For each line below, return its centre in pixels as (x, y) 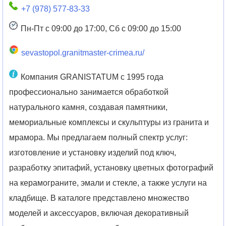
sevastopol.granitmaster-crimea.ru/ (82, 52)
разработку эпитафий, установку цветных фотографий (111, 167)
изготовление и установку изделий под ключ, (93, 152)
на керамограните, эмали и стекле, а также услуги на (108, 183)
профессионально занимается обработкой (89, 92)
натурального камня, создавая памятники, (89, 107)
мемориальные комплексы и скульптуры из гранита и (109, 122)
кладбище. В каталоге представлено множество (99, 198)
